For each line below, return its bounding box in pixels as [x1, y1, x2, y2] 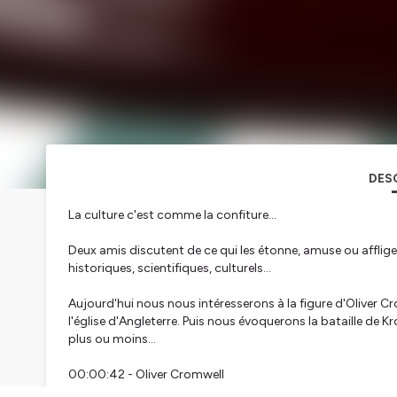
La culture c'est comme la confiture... [68, 207, 276, 223]
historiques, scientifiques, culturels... [68, 261, 271, 276]
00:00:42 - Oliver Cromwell [68, 367, 224, 383]
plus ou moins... [68, 331, 156, 347]
